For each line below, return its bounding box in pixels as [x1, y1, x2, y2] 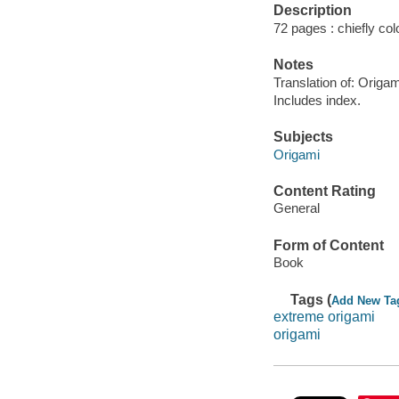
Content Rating [273, 183, 376, 199]
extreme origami [273, 309, 375, 325]
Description [273, 3, 352, 19]
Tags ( [290, 291, 332, 307]
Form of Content [273, 237, 384, 253]
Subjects [273, 129, 333, 145]
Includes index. [273, 92, 361, 108]
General [273, 200, 320, 216]
